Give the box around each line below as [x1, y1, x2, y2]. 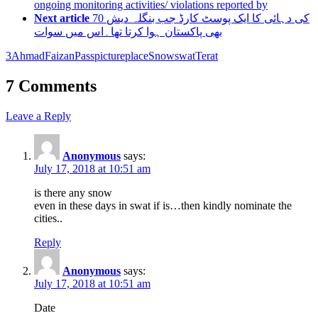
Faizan [45, 50, 75, 62]
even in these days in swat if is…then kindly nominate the [34, 199, 292, 212]
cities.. [34, 212, 62, 224]
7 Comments [6, 76, 97, 95]
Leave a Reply [6, 109, 71, 122]
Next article [34, 12, 89, 24]
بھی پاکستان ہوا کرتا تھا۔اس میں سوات [34, 26, 222, 38]
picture [94, 50, 125, 62]
